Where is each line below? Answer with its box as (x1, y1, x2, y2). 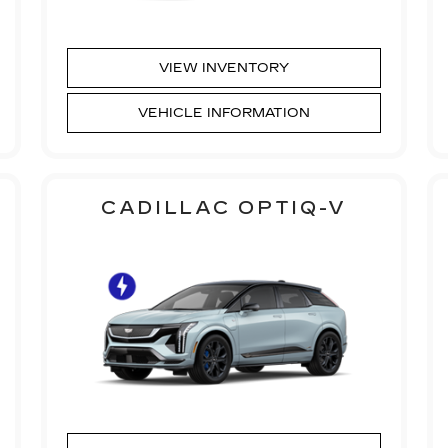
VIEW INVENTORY (158, 59, 289, 76)
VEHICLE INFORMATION (137, 104, 310, 121)
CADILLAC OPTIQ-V (100, 196, 348, 219)
